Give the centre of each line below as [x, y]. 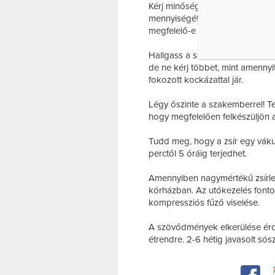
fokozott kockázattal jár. [196, 80]
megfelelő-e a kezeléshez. [200, 31]
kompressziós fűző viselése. [204, 203]
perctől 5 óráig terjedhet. [198, 153]
